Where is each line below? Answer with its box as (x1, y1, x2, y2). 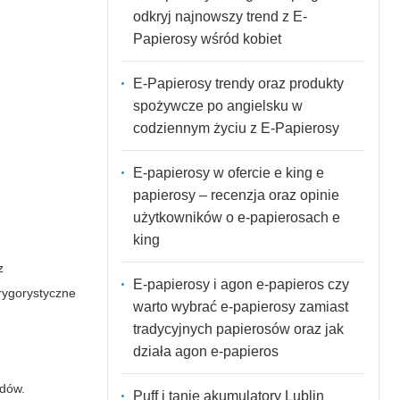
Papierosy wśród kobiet (132, 30, 281, 46)
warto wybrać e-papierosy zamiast (132, 298, 348, 314)
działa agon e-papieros (132, 343, 279, 359)
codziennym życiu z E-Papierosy (132, 120, 339, 136)
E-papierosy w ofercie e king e (132, 164, 324, 180)
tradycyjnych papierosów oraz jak (132, 321, 344, 337)
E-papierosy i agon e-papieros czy (132, 276, 349, 292)
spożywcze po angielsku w (132, 97, 303, 113)
